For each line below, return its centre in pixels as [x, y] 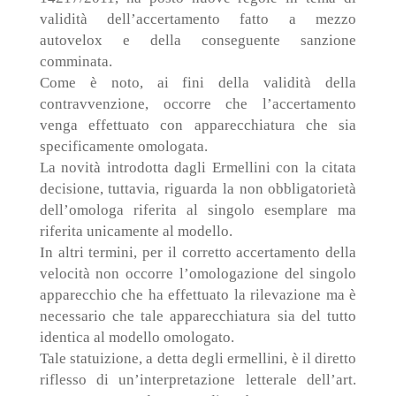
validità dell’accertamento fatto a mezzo [198, 19]
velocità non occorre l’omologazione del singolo [198, 274]
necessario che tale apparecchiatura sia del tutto [198, 316]
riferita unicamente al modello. [136, 231]
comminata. [76, 61]
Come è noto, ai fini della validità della [198, 83]
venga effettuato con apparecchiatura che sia [198, 125]
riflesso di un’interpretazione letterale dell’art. [198, 380]
